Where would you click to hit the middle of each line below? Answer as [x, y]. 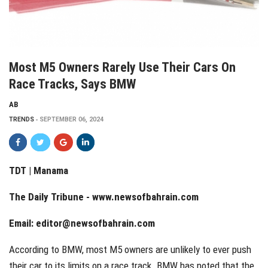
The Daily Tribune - [51, 197]
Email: [22, 223]
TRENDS [22, 119]
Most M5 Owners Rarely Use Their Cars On [122, 67]
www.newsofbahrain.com [145, 197]
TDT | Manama [39, 170]
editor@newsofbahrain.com [95, 223]
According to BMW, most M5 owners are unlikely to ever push [130, 249]
